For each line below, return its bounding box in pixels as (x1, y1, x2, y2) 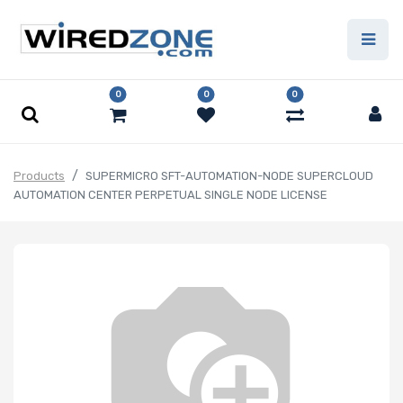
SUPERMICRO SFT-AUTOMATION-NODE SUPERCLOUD (85, 169, 373, 184)
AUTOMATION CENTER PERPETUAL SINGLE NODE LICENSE (13, 188, 327, 202)
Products (13, 169, 65, 184)
